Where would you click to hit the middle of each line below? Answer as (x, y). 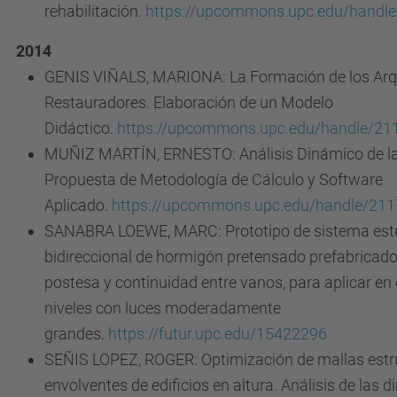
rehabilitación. (95, 11)
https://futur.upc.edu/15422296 (218, 334)
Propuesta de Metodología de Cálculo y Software (214, 179)
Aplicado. (78, 205)
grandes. (76, 334)
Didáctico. (81, 128)
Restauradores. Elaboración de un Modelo (189, 102)
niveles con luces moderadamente (163, 308)
